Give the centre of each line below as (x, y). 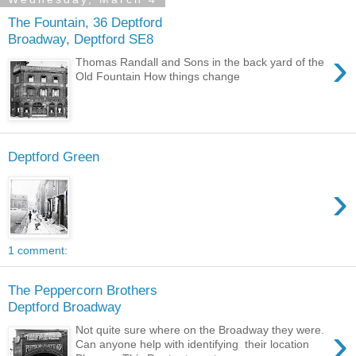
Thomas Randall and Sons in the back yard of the (200, 62)
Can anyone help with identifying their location (193, 344)
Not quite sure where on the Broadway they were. (200, 329)
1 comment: (38, 251)
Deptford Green (54, 157)
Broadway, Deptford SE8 (81, 39)
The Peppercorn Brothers (83, 290)
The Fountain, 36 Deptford (85, 22)
